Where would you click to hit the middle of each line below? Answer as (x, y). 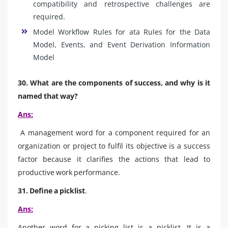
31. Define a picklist (51, 190)
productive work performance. (69, 172)
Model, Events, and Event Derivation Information (122, 44)
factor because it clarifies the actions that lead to (114, 159)
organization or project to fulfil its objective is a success (114, 146)
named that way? (48, 96)
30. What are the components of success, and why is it (114, 82)
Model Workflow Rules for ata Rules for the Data (122, 32)
